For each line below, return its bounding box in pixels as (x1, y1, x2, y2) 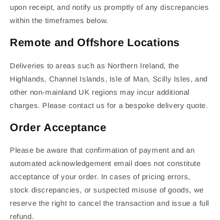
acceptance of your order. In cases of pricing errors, (10, 172, 191, 181)
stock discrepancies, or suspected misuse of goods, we (10, 186, 204, 194)
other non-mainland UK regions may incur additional (10, 87, 190, 96)
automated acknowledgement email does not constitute (10, 159, 201, 168)
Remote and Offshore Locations (10, 36, 180, 49)
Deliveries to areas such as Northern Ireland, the (10, 61, 179, 70)
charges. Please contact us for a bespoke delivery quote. (10, 101, 208, 110)
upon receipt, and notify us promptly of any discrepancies (10, 3, 209, 12)
